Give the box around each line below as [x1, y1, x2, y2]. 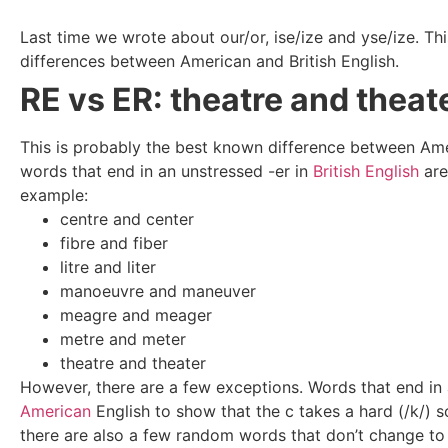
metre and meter [60, 328, 186, 349]
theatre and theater [60, 352, 206, 373]
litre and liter [60, 256, 156, 277]
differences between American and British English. [20, 50, 409, 71]
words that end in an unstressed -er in [20, 160, 313, 181]
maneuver [182, 280, 256, 301]
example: [20, 184, 88, 205]
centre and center [60, 208, 194, 229]
